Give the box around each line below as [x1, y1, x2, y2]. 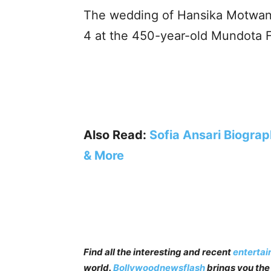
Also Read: [83, 128, 149, 142]
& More [83, 148, 124, 163]
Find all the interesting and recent [83, 246, 233, 258]
